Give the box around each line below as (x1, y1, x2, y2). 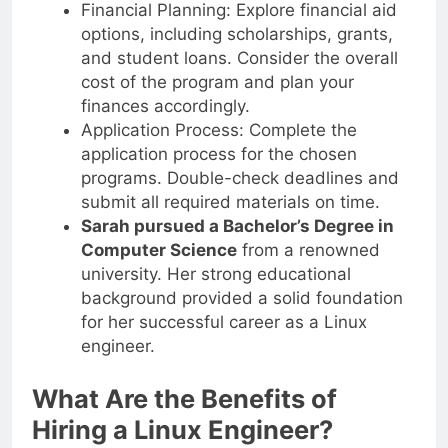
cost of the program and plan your (80, 71, 354, 92)
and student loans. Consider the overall (80, 47, 398, 68)
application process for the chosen (80, 143, 357, 164)
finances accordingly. (80, 95, 250, 116)
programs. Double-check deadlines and (80, 167, 399, 188)
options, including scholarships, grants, (80, 23, 393, 44)
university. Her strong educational (80, 263, 351, 284)
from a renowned (236, 239, 380, 260)
